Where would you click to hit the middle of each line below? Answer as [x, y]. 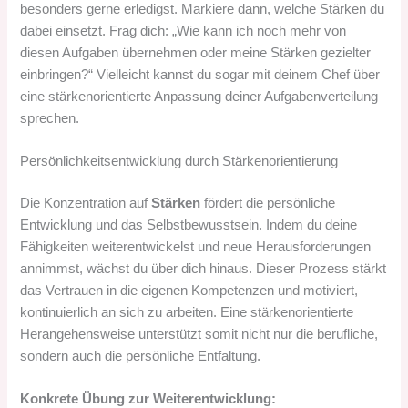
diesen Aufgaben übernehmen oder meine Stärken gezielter [196, 52]
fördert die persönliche [268, 204]
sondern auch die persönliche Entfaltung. [141, 357]
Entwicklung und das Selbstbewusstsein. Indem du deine [189, 225]
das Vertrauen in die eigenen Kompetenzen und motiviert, [189, 291]
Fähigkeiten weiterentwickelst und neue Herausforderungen [196, 247]
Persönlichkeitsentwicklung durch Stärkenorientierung [179, 162]
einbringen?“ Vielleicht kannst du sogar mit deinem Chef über [200, 74]
